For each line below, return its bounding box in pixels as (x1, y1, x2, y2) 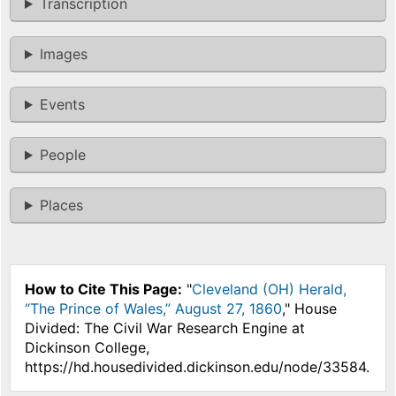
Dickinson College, (25, 339, 149, 357)
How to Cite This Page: (25, 280, 182, 299)
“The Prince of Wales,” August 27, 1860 (25, 300, 282, 318)
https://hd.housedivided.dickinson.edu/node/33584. (25, 358, 369, 377)
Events (39, 95, 85, 114)
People (39, 146, 86, 164)
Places (39, 196, 83, 215)
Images (39, 45, 88, 64)
